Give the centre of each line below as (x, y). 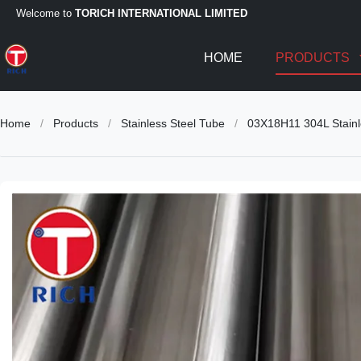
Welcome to (46, 13)
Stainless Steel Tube (173, 123)
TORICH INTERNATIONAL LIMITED (161, 13)
